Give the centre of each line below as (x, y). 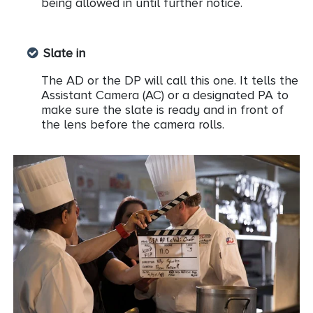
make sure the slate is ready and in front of (162, 110)
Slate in (64, 53)
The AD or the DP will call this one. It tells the (170, 81)
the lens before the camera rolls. (133, 125)
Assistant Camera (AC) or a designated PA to (165, 95)
